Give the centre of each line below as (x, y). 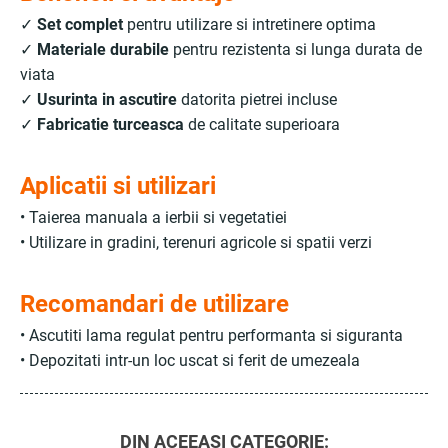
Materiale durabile (103, 49)
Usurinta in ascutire (107, 99)
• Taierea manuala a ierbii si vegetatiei (153, 217)
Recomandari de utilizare (154, 304)
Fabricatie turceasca (110, 124)
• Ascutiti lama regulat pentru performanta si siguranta (211, 335)
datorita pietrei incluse (257, 99)
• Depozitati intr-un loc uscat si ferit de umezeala (190, 360)
